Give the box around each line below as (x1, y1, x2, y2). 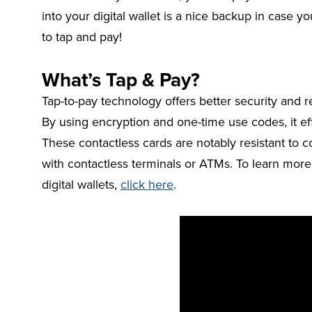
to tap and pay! (42, 27, 125, 45)
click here (120, 175, 173, 193)
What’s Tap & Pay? (42, 65, 200, 93)
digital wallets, (42, 175, 120, 193)
